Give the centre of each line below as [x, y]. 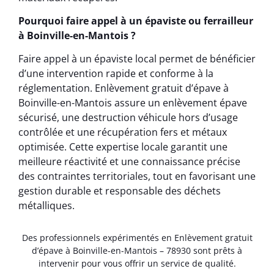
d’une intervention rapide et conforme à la [116, 74]
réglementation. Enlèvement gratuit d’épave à [124, 88]
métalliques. [46, 206]
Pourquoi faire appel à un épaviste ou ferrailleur [136, 20]
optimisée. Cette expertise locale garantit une [123, 147]
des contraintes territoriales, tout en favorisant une [137, 176]
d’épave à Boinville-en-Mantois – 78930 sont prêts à [137, 251]
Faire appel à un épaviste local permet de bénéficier [137, 59]
